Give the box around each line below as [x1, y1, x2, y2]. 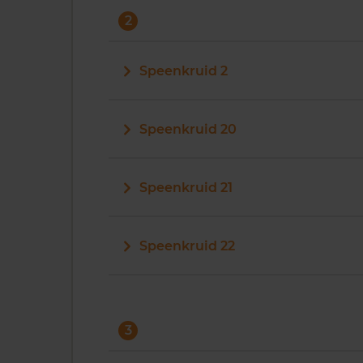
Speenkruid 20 [139, 122, 237, 137]
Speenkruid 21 [139, 180, 233, 195]
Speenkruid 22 [139, 238, 235, 254]
